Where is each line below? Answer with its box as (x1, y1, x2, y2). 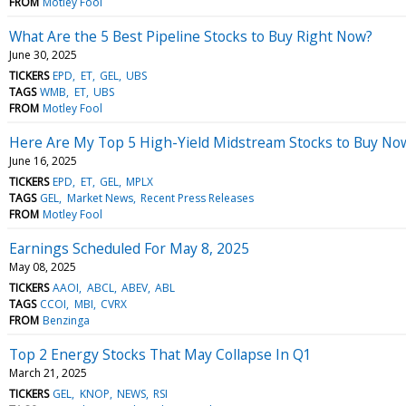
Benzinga (43, 312, 91, 328)
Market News (66, 189, 133, 206)
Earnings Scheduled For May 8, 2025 (9, 237, 249, 258)
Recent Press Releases (140, 189, 254, 206)
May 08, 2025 (9, 258, 76, 275)
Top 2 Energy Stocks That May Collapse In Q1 (9, 343, 312, 364)
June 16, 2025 (9, 152, 77, 169)
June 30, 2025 (9, 46, 77, 63)
